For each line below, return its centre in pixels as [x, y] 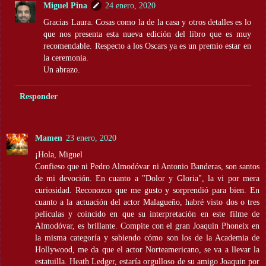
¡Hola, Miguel [59, 154]
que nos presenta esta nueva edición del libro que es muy [147, 34]
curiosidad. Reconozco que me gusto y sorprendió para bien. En [147, 190]
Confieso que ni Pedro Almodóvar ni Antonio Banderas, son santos [147, 166]
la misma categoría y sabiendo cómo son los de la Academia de [147, 237]
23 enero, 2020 [91, 137]
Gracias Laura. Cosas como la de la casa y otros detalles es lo [147, 22]
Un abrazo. [62, 69]
